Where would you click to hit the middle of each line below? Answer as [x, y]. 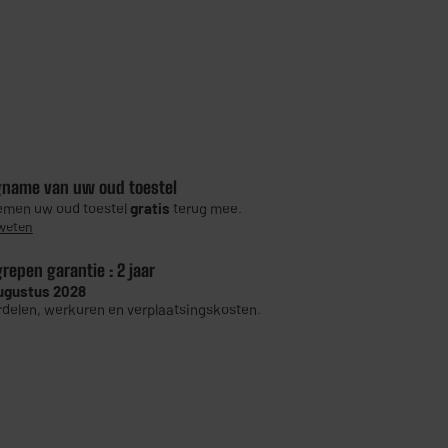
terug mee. [205, 208]
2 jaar [135, 271]
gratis [149, 208]
